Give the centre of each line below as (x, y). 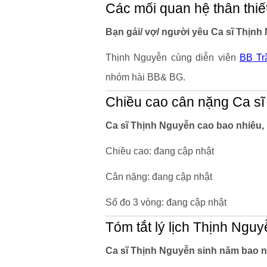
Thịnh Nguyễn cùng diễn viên (173, 58)
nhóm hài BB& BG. (145, 77)
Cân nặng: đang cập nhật (159, 177)
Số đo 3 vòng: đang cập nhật (166, 202)
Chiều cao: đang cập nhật (160, 151)
